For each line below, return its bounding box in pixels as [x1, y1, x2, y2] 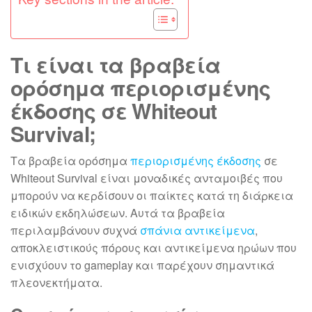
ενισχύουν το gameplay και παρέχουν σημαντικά [10, 257, 274, 273]
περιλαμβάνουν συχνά [10, 222, 140, 238]
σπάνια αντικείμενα [140, 222, 255, 238]
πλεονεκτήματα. [10, 274, 102, 290]
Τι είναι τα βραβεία [10, 49, 221, 79]
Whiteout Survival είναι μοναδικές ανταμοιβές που [10, 170, 283, 186]
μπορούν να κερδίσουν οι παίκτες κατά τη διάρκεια [10, 187, 293, 203]
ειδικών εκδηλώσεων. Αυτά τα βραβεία [10, 205, 225, 221]
